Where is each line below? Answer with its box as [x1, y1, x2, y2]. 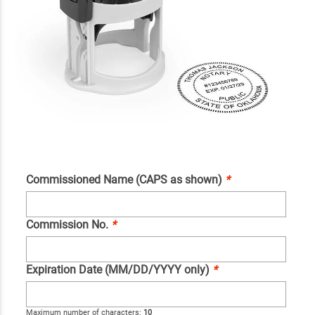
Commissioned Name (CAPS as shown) [25, 172, 225, 186]
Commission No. [25, 217, 111, 231]
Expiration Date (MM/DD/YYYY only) [25, 262, 212, 276]
